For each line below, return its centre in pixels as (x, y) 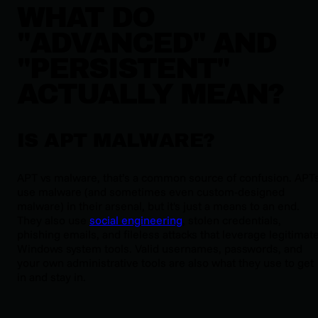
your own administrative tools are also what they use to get (165, 263)
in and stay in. (51, 277)
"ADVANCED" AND (147, 43)
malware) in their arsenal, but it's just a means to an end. (158, 206)
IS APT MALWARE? (116, 141)
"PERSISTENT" (123, 69)
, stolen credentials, (232, 220)
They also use (53, 220)
